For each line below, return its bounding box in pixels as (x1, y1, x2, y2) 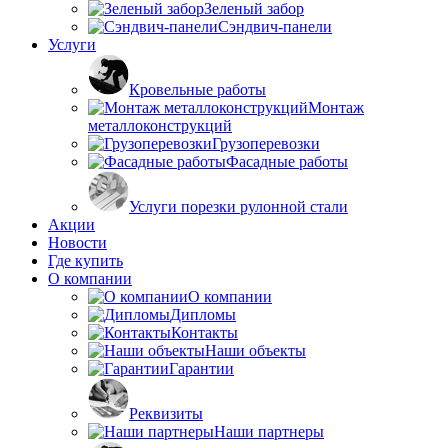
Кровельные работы (129, 80, 266, 98)
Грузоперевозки (212, 134, 320, 152)
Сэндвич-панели (218, 17, 332, 35)
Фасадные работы (226, 152, 348, 170)
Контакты (171, 323, 238, 341)
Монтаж (308, 98, 364, 116)
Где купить (48, 251, 123, 269)
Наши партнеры (214, 422, 324, 440)
